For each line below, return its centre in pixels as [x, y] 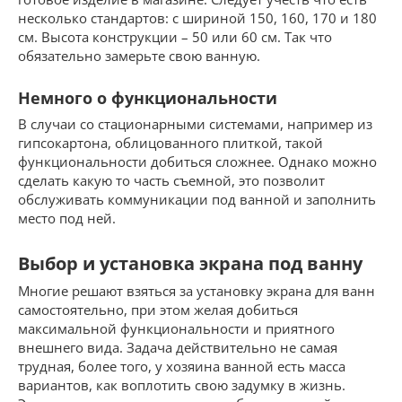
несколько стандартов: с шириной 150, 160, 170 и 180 [197, 17]
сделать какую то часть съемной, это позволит [171, 180]
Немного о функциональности [148, 97]
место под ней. [67, 218]
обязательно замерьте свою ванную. [139, 55]
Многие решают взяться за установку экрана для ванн [197, 290]
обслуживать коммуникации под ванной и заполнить [197, 199]
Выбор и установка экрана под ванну [190, 263]
